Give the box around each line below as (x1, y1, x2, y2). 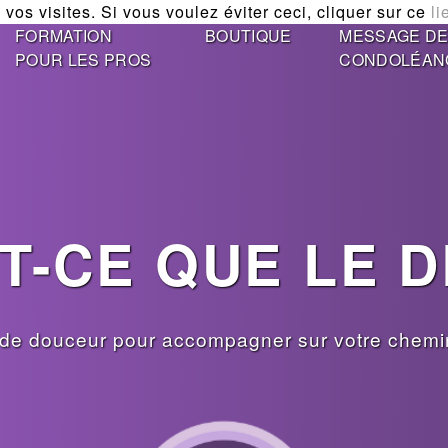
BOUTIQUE (204, 24, 292, 47)
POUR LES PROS (15, 48, 152, 71)
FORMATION (15, 24, 112, 47)
